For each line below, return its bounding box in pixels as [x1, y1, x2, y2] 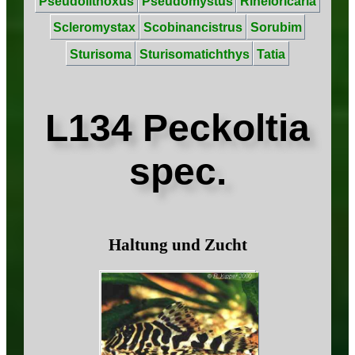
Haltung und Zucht [108, 235, 247, 254]
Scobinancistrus [143, 21, 242, 35]
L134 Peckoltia [45, 106, 310, 149]
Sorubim [250, 21, 302, 35]
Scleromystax [53, 21, 136, 35]
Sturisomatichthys [139, 47, 250, 61]
